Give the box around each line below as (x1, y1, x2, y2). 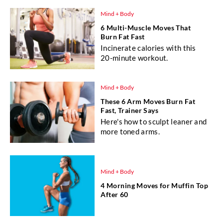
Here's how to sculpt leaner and (101, 116, 207, 126)
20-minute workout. (101, 53, 168, 62)
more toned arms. (101, 126, 160, 136)
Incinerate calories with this (101, 43, 196, 52)
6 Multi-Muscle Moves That (101, 23, 191, 32)
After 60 (101, 190, 128, 199)
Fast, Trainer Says (101, 106, 159, 114)
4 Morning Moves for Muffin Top (101, 181, 208, 190)
